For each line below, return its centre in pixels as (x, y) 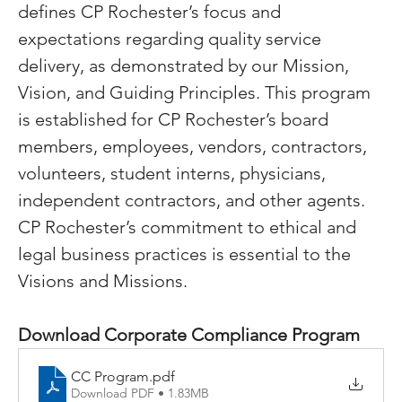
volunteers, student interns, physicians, (174, 173)
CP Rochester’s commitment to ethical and (189, 227)
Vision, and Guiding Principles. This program (197, 92)
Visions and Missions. (103, 281)
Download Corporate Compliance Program (189, 335)
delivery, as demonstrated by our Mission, (186, 66)
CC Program (110, 376)
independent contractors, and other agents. (194, 200)
